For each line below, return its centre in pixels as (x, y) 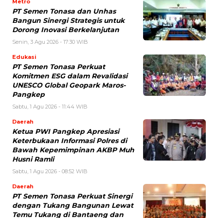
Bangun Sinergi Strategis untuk (68, 21)
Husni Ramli (33, 159)
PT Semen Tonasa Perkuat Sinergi (72, 196)
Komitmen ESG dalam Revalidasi (70, 76)
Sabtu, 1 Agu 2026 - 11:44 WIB (50, 107)
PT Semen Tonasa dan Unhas (64, 11)
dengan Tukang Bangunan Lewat (73, 206)
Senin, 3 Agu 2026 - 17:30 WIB (50, 42)
